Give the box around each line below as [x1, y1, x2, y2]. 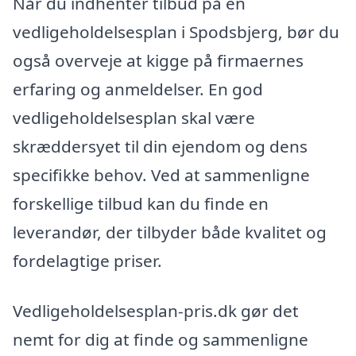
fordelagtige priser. [13, 249, 162, 272]
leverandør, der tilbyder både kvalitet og [13, 220, 327, 243]
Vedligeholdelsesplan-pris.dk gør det [13, 300, 299, 323]
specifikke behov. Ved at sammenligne [13, 163, 310, 186]
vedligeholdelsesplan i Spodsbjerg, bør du [13, 20, 339, 43]
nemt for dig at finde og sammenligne [13, 328, 308, 351]
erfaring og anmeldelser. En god [13, 77, 263, 100]
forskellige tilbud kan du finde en [13, 192, 269, 215]
